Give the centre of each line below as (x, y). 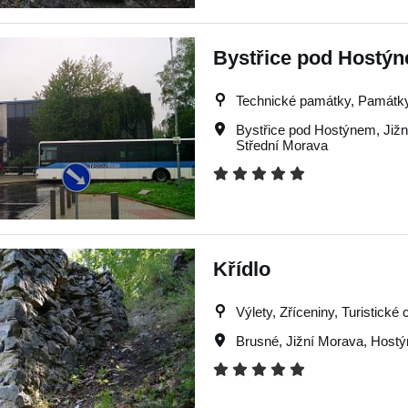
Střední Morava (282, 145)
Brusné (257, 341)
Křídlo (242, 269)
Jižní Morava (325, 341)
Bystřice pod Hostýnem (306, 130)
